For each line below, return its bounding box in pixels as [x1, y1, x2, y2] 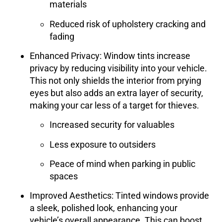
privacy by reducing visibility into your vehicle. [30, 62, 207, 73]
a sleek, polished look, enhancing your [30, 203, 177, 214]
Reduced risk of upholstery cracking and [50, 18, 206, 29]
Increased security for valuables [50, 119, 174, 130]
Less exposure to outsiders [50, 139, 156, 150]
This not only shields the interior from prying [30, 75, 201, 86]
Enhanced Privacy [30, 50, 100, 61]
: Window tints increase [100, 50, 190, 61]
